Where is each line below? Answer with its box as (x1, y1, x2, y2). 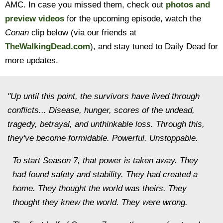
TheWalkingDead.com (5, 42, 90, 51)
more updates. (5, 56, 58, 65)
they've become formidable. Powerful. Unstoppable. (7, 133, 198, 143)
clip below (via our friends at (29, 28, 136, 37)
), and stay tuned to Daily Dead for (90, 42, 218, 51)
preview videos (5, 14, 64, 23)
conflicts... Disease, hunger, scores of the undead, (7, 106, 195, 115)
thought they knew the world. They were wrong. (12, 198, 188, 207)
